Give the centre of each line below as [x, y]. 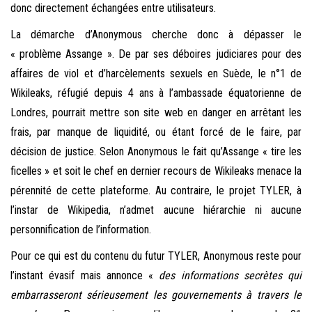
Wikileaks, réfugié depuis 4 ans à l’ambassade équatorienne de [156, 93]
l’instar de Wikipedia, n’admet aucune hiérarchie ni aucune [156, 210]
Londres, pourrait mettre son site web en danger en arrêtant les [156, 113]
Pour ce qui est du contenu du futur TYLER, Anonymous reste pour [156, 256]
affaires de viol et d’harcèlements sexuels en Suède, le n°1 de [156, 74]
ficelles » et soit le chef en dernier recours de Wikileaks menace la [156, 171]
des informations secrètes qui [230, 276]
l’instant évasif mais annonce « [85, 276]
